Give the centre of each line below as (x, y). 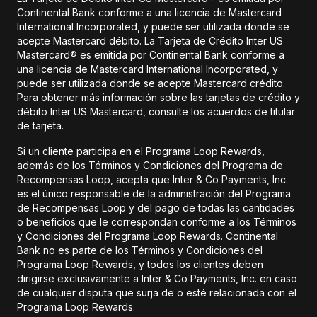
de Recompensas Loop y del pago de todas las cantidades (156, 208)
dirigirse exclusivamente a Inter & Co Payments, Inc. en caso (157, 279)
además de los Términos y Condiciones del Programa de (150, 166)
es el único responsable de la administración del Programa (154, 194)
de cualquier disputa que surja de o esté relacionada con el (157, 293)
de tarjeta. (40, 126)
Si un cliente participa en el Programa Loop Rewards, (141, 151)
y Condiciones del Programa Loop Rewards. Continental (148, 236)
